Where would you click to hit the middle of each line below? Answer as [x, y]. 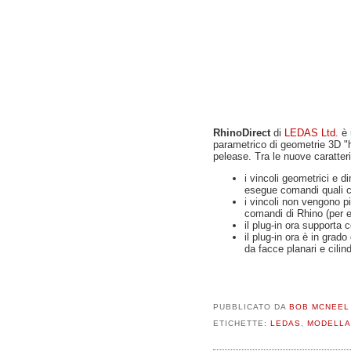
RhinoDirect [242, 133]
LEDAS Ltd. [311, 133]
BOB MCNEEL [319, 306]
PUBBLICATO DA [251, 306]
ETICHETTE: [242, 323]
